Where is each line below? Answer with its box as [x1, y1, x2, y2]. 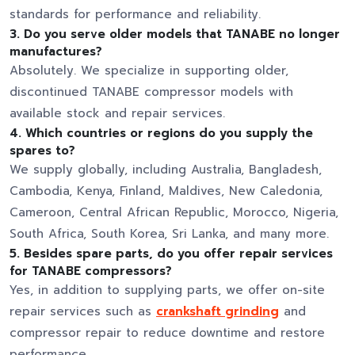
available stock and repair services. [10, 105, 225, 123]
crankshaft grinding [156, 303, 279, 321]
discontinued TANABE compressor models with [10, 83, 293, 101]
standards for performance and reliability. [10, 6, 261, 24]
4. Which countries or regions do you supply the [10, 124, 313, 143]
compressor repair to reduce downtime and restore [10, 324, 325, 342]
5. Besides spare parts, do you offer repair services [10, 245, 333, 263]
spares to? [10, 142, 75, 160]
